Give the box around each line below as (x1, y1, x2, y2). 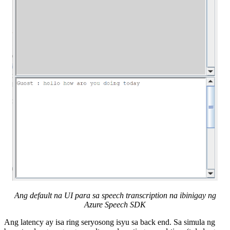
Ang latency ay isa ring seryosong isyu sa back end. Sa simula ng (4, 217, 215, 226)
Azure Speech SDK (84, 200, 146, 209)
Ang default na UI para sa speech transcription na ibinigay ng (14, 190, 216, 200)
